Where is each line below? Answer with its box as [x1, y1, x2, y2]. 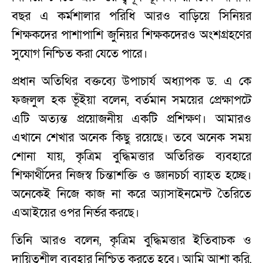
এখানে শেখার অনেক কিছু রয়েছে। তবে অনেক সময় [12, 129, 251, 146]
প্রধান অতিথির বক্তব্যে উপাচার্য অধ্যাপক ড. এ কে [12, 73, 251, 89]
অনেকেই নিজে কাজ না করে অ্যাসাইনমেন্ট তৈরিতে [12, 186, 251, 202]
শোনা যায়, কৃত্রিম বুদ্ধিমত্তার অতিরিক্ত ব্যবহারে [12, 148, 251, 164]
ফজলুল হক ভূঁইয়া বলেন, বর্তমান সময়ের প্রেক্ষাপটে [12, 92, 251, 108]
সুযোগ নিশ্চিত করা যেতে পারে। [12, 45, 147, 62]
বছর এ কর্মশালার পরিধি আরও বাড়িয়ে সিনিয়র [12, 8, 251, 24]
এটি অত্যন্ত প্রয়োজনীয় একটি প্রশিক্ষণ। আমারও [12, 110, 251, 127]
